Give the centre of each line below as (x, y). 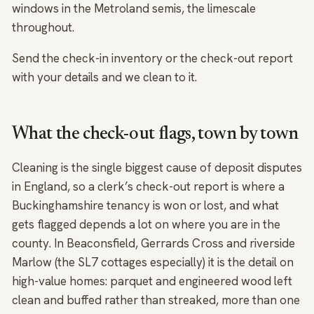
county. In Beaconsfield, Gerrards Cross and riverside (153, 244)
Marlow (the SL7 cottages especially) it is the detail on (153, 262)
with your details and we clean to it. (104, 77)
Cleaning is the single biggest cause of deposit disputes (157, 168)
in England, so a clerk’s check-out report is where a (148, 187)
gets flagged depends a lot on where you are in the (146, 225)
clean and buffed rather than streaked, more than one (156, 300)
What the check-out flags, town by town (155, 135)
